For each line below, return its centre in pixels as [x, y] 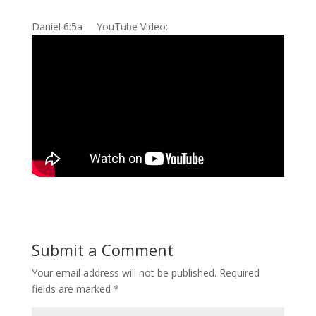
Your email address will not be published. [124, 273]
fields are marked [72, 289]
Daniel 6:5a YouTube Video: [102, 27]
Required [239, 273]
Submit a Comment [102, 250]
